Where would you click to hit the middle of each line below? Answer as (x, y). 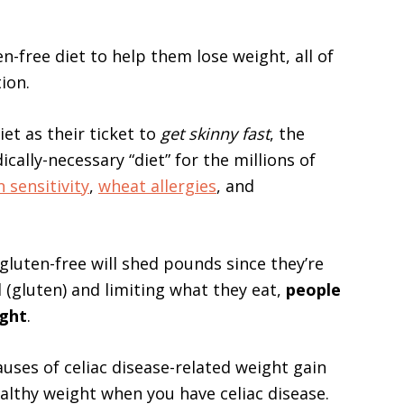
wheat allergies (157, 185)
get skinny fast (215, 133)
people (313, 289)
